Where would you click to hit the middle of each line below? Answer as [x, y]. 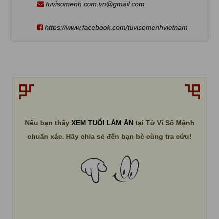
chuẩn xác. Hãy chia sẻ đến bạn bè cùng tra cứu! [109, 136]
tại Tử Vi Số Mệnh [164, 123]
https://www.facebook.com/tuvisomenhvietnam [116, 27]
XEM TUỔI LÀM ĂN [102, 123]
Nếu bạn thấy [48, 123]
